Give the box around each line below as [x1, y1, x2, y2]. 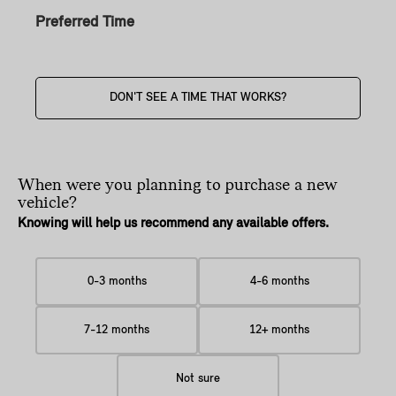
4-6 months [249, 274, 309, 288]
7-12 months [84, 323, 149, 337]
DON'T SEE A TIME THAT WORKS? [110, 90, 286, 104]
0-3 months [87, 274, 147, 288]
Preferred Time [35, 13, 134, 31]
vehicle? [18, 194, 77, 212]
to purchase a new [206, 176, 337, 194]
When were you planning [18, 176, 206, 194]
